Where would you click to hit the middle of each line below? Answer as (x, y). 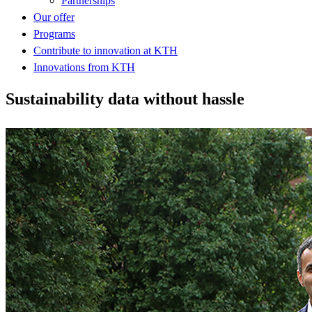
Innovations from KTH (84, 67)
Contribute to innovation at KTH (106, 50)
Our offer (54, 17)
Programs (54, 33)
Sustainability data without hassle (125, 99)
